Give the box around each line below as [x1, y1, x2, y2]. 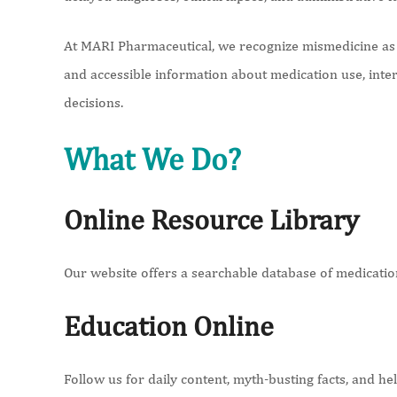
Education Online [64, 309, 274, 342]
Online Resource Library [64, 203, 359, 236]
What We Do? [64, 141, 241, 177]
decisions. [64, 94, 123, 111]
